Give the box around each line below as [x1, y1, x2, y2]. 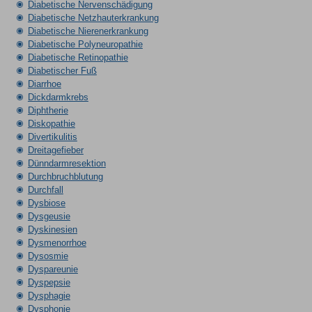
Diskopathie [27, 118, 75, 129]
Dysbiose [27, 198, 65, 208]
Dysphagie [27, 290, 70, 301]
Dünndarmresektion [27, 158, 106, 169]
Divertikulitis [27, 132, 77, 142]
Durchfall [27, 185, 63, 195]
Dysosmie [27, 251, 68, 261]
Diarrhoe [27, 79, 61, 89]
